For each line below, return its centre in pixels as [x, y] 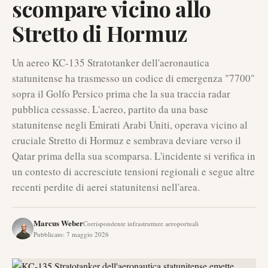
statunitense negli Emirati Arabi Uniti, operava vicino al [130, 125]
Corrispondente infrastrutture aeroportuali [141, 223]
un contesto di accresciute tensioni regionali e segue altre [133, 171]
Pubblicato [48, 234]
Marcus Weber [58, 223]
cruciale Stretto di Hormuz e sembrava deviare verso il [127, 140]
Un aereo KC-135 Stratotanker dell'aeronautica [111, 63]
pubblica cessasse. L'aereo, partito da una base [110, 109]
